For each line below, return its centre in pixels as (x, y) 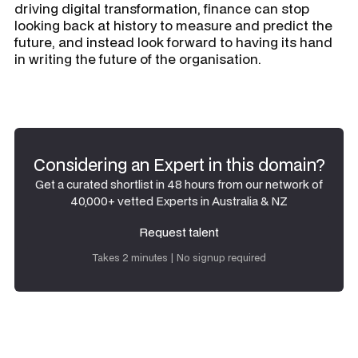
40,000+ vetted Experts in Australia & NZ (179, 201)
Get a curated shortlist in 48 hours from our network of (179, 184)
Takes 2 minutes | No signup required (179, 257)
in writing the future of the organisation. (138, 58)
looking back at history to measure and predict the (173, 25)
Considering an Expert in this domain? (179, 164)
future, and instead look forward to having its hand (173, 42)
